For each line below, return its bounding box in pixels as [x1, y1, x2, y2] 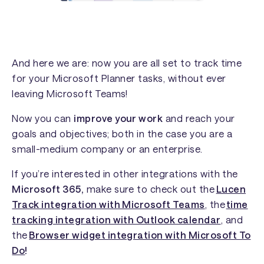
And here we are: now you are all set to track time [12, 57, 242, 68]
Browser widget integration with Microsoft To [29, 229, 251, 241]
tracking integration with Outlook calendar [12, 214, 221, 226]
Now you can [12, 113, 74, 124]
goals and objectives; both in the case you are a [12, 128, 233, 140]
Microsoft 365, [12, 183, 84, 195]
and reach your [163, 113, 235, 124]
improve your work [74, 113, 163, 124]
